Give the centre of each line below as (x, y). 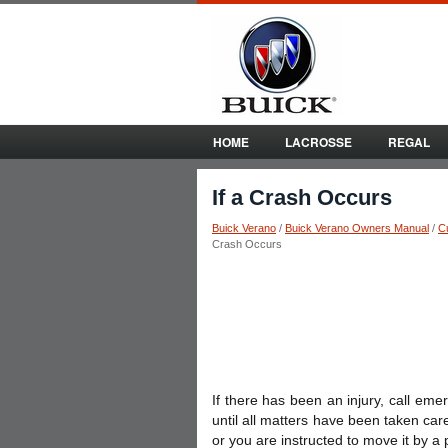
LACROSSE (318, 142)
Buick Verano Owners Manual (357, 228)
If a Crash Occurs (302, 197)
